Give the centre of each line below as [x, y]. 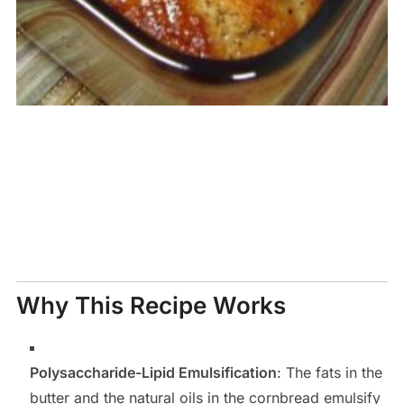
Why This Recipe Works [151, 305]
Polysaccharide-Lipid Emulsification [153, 372]
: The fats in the [329, 372]
